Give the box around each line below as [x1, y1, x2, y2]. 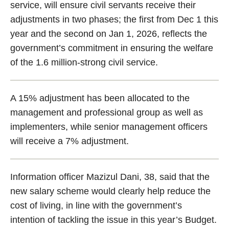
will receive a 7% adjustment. [10, 136, 129, 147]
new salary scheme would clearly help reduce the [10, 186, 211, 197]
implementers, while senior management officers [10, 122, 208, 132]
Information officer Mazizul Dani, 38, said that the [10, 172, 210, 182]
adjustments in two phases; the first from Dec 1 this [10, 14, 218, 25]
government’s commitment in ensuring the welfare [10, 43, 213, 54]
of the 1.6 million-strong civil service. [10, 57, 158, 68]
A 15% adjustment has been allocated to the [10, 93, 190, 104]
